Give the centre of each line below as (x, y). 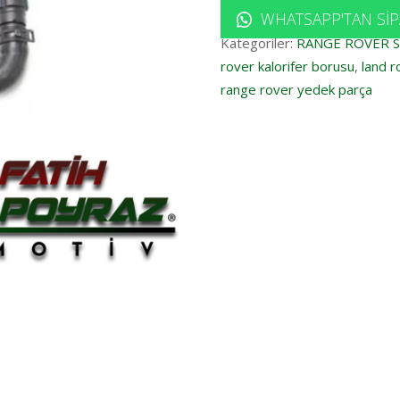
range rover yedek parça (296, 89)
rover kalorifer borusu (287, 66)
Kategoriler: (258, 42)
